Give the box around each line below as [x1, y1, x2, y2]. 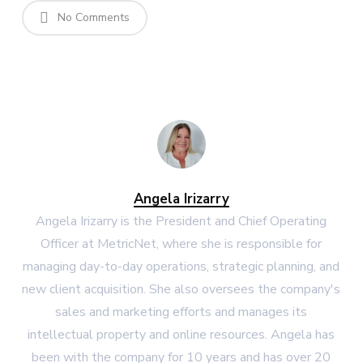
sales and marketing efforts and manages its [55, 303, 308, 322]
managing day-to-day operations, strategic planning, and [23, 258, 340, 276]
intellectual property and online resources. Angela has [28, 326, 335, 344]
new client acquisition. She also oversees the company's [22, 280, 341, 299]
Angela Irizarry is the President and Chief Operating [36, 212, 327, 231]
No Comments [53, 10, 130, 26]
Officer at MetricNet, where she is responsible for [41, 235, 322, 254]
